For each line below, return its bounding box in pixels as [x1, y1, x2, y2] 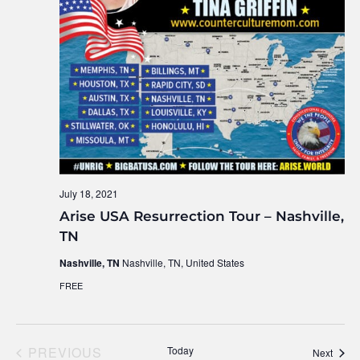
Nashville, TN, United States [121, 256, 244, 270]
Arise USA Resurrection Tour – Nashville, [59, 208, 344, 225]
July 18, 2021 [59, 186, 118, 201]
